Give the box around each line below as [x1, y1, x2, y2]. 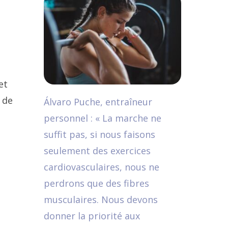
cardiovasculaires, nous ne [44, 161, 159, 173]
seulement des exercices [44, 145, 151, 157]
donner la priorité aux [44, 210, 140, 222]
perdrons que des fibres [44, 177, 149, 189]
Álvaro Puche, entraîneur [44, 96, 152, 108]
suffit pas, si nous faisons [44, 128, 155, 140]
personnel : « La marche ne [44, 112, 161, 124]
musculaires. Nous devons [44, 193, 158, 206]
